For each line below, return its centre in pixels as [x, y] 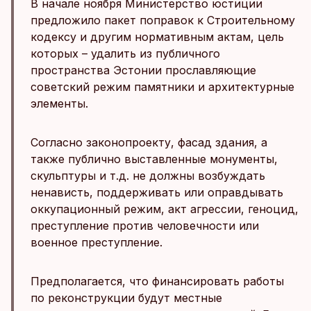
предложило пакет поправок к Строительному [163, 20]
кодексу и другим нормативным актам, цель [157, 37]
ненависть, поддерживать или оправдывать [157, 192]
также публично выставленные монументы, [154, 159]
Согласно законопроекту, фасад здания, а [149, 142]
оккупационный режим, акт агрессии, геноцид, [165, 209]
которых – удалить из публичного [125, 53]
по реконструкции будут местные [126, 298]
